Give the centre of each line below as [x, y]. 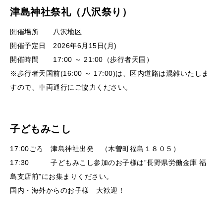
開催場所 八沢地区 [46, 32]
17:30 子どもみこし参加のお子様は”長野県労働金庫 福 [108, 163]
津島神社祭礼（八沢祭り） [71, 12]
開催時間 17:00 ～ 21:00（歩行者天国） [82, 59]
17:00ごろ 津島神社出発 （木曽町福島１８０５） [95, 149]
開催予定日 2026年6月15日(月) [63, 46]
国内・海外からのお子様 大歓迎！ [67, 190]
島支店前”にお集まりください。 [62, 176]
